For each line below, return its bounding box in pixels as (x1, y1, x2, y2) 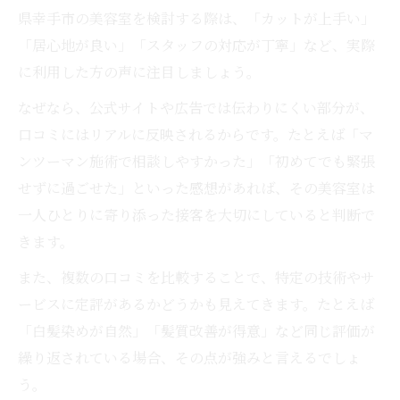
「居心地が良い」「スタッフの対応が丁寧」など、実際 (18, 34, 375, 55)
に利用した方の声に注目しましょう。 (18, 61, 261, 82)
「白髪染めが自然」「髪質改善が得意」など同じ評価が (18, 320, 375, 341)
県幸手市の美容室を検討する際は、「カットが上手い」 (18, 7, 375, 29)
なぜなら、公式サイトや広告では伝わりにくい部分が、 (18, 96, 374, 118)
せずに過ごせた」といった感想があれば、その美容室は (18, 177, 375, 198)
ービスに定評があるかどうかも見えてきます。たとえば (18, 293, 374, 314)
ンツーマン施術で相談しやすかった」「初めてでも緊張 (18, 150, 375, 171)
